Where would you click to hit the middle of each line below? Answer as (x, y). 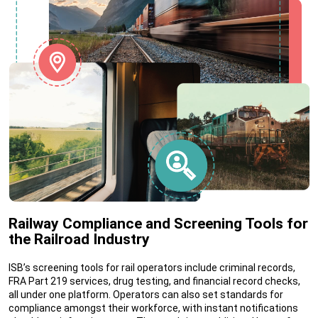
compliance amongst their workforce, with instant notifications (153, 308)
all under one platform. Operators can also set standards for (146, 295)
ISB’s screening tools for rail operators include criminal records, (152, 268)
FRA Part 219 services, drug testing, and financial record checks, (154, 281)
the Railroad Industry (79, 239)
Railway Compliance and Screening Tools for (158, 224)
